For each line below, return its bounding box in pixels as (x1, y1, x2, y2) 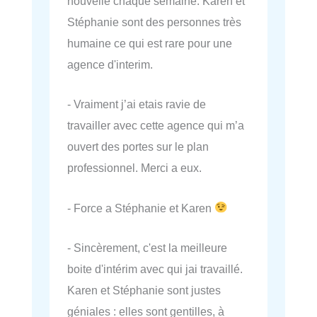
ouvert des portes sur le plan (67, 140, 209, 154)
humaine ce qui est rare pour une (67, 37, 232, 50)
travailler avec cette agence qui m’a (67, 119, 244, 132)
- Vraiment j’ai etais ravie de (67, 98, 206, 111)
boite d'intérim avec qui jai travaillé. (67, 262, 243, 275)
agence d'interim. (67, 58, 153, 71)
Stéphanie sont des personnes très (67, 16, 241, 29)
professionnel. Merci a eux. (67, 161, 202, 175)
